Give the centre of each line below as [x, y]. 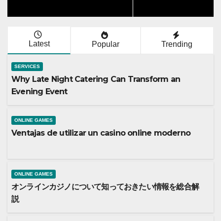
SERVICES [27, 67]
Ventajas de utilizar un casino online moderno [101, 133]
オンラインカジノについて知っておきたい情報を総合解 [105, 187]
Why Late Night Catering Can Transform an [96, 79]
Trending [177, 44]
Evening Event [39, 92]
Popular [105, 44]
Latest [39, 44]
